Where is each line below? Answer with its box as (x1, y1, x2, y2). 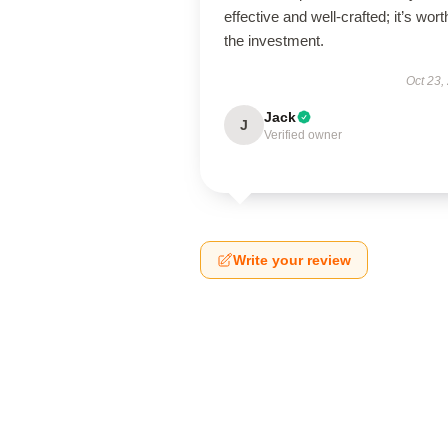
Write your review (233, 252, 351, 268)
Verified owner (264, 128, 342, 142)
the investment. (224, 32, 324, 49)
